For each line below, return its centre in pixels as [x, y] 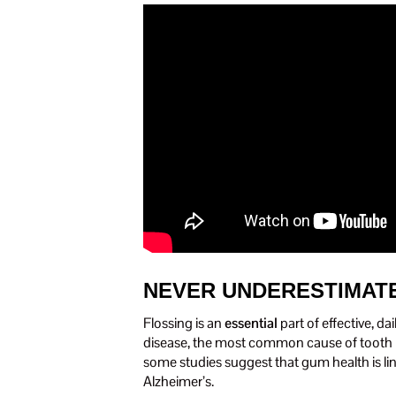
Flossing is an [184, 323]
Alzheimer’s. [179, 381]
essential [251, 323]
